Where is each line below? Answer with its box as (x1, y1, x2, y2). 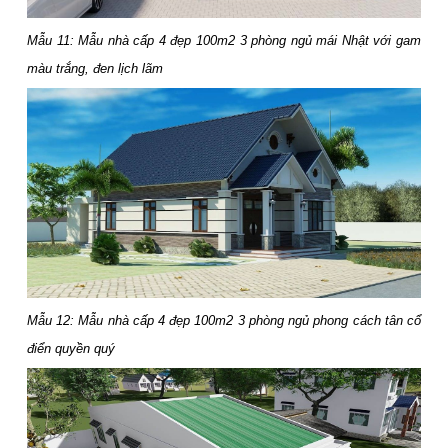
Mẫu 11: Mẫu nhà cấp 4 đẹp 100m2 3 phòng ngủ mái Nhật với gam (27, 32, 421, 48)
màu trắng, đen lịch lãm (27, 60, 163, 76)
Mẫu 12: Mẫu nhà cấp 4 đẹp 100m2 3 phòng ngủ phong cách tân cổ (27, 313, 421, 329)
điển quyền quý (27, 341, 115, 357)
